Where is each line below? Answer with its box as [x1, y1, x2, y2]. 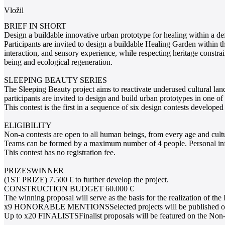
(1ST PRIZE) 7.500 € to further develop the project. [4, 175, 169, 184]
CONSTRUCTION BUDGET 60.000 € [4, 184, 134, 193]
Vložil [4, 6, 24, 15]
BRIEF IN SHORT [4, 21, 66, 30]
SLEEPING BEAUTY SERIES [4, 75, 107, 84]
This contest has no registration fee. [4, 148, 116, 157]
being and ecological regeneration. [4, 57, 113, 66]
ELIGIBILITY [4, 121, 52, 130]
